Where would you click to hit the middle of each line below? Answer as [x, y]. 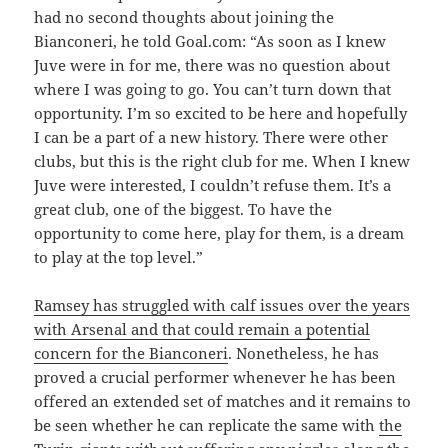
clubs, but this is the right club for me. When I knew [222, 160]
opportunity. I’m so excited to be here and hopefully [221, 112]
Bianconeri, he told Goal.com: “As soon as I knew [210, 40]
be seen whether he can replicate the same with [207, 424]
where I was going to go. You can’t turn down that [213, 88]
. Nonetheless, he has [304, 352]
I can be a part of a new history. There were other [211, 136]
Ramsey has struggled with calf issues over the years [222, 304]
